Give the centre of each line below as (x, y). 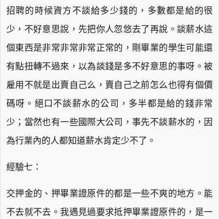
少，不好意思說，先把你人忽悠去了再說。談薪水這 (109, 29)
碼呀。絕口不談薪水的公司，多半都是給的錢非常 (109, 104)
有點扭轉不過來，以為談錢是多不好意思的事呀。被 (109, 66)
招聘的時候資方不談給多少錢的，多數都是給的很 (109, 11)
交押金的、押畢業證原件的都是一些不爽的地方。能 (109, 194)
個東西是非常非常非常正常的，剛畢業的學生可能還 (109, 48)
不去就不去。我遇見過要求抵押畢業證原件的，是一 (109, 212)
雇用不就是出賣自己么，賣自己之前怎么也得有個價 (109, 85)
